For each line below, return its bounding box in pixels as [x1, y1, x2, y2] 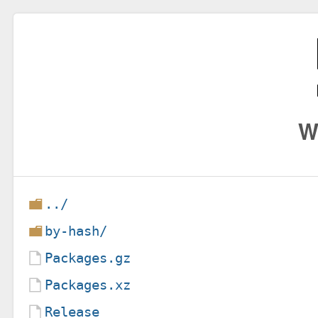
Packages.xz [45, 276, 131, 293]
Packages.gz [45, 249, 131, 266]
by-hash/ [45, 222, 108, 239]
